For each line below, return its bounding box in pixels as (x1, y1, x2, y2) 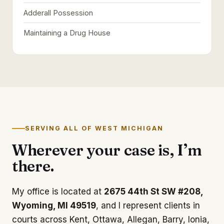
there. (12, 157, 54, 175)
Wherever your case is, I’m (12, 141, 202, 159)
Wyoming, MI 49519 (12, 200, 96, 210)
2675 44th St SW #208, (104, 186, 203, 196)
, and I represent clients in (96, 200, 200, 210)
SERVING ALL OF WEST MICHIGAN (25, 124, 163, 132)
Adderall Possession (23, 8, 93, 17)
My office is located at (12, 186, 104, 196)
